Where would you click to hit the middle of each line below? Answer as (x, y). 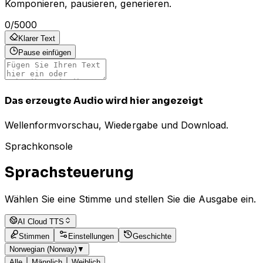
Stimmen (34, 236)
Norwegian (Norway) (43, 249)
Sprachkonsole (39, 146)
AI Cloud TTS (41, 221)
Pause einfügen (45, 52)
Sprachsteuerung (70, 173)
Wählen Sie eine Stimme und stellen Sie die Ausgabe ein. (131, 199)
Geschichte (152, 236)
